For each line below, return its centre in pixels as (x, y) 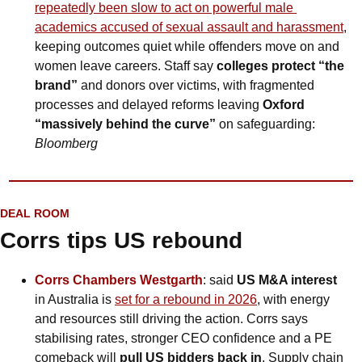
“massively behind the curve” (125, 124)
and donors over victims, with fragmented (198, 85)
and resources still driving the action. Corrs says (171, 318)
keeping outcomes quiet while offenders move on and (187, 46)
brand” (58, 85)
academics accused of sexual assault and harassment (189, 27)
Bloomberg (66, 143)
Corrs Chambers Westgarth (119, 280)
